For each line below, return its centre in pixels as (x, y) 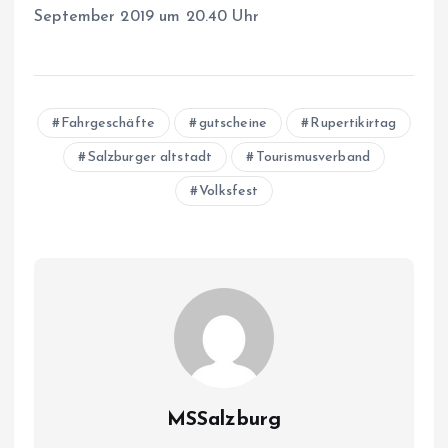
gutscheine (232, 123)
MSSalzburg (224, 419)
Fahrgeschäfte (108, 123)
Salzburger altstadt (150, 157)
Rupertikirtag (353, 123)
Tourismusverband (312, 157)
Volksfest (229, 191)
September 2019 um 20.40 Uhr (146, 16)
